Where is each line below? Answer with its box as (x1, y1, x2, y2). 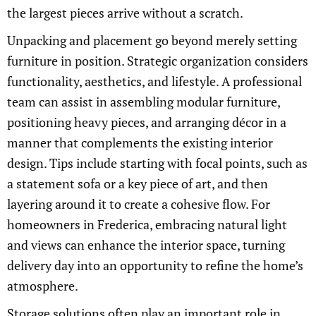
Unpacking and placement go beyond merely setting (7, 32, 297, 49)
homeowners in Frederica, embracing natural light (7, 216, 287, 233)
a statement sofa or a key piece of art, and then (7, 175, 268, 193)
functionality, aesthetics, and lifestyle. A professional (7, 73, 302, 90)
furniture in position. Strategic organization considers (7, 52, 308, 70)
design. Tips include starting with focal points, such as (7, 154, 308, 172)
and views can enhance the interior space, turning (7, 236, 285, 254)
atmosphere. (7, 277, 78, 295)
